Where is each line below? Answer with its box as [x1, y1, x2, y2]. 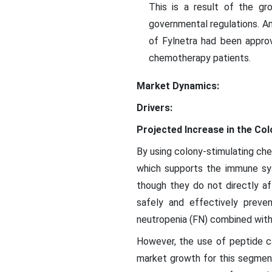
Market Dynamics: [136, 80, 219, 92]
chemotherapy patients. [148, 52, 251, 64]
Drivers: [136, 102, 172, 114]
